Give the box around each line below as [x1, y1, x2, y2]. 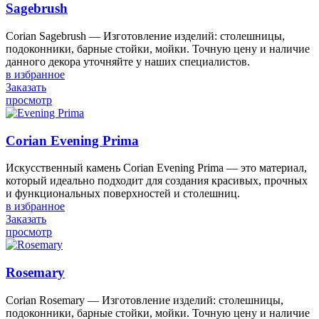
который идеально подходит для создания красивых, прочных [6, 174, 308, 187]
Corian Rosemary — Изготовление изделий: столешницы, [6, 293, 283, 306]
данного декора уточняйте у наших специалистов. [6, 55, 250, 68]
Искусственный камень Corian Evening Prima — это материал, [6, 162, 307, 174]
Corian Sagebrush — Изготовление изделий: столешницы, [6, 29, 285, 42]
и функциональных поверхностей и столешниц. [6, 187, 240, 200]
